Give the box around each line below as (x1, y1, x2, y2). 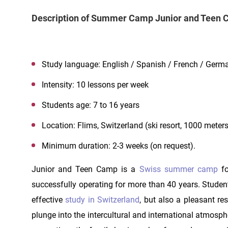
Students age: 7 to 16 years (42, 100, 139, 110)
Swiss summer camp (139, 164, 218, 174)
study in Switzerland (65, 194, 140, 205)
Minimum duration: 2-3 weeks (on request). (42, 140, 195, 151)
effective (32, 194, 66, 205)
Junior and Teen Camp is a (32, 164, 139, 174)
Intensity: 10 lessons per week (42, 79, 149, 90)
